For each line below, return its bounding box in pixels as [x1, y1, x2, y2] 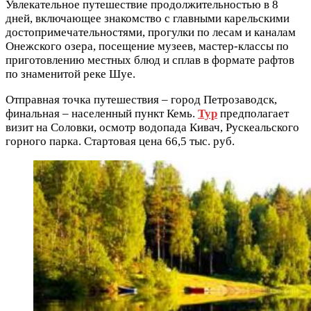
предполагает [217, 107, 289, 120]
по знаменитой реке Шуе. [6, 67, 135, 81]
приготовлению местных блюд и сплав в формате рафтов [6, 53, 294, 67]
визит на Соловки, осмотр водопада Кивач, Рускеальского [6, 121, 299, 134]
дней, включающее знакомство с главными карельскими [6, 12, 289, 25]
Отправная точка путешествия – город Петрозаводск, [6, 93, 277, 106]
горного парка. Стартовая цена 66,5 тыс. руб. [6, 135, 235, 148]
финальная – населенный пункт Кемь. [6, 107, 198, 120]
